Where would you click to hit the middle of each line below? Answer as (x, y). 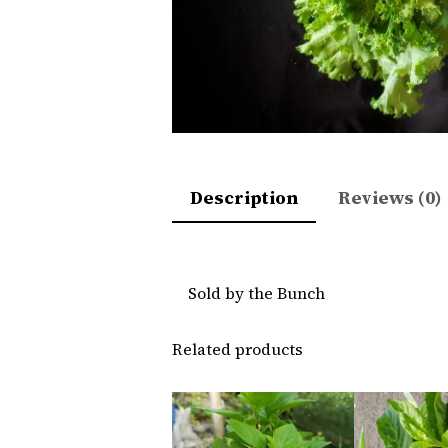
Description (244, 198)
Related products (237, 349)
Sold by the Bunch (256, 293)
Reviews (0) (390, 198)
